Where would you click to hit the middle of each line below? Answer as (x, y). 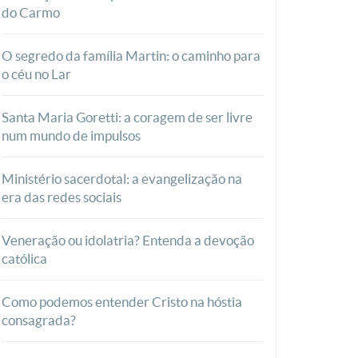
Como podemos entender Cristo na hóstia (122, 302)
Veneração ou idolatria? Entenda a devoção (128, 240)
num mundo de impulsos (71, 135)
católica (26, 259)
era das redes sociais (62, 197)
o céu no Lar (36, 74)
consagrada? (39, 320)
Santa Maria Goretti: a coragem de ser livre (127, 117)
